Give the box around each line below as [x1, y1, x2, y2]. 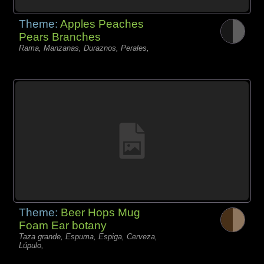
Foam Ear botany [19, 219, 107, 232]
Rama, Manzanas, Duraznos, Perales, [19, 44, 150, 53]
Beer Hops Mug [61, 206, 141, 219]
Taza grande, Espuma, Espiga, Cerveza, [19, 232, 158, 242]
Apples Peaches [60, 18, 144, 31]
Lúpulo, [19, 241, 44, 250]
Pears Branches [19, 31, 101, 44]
